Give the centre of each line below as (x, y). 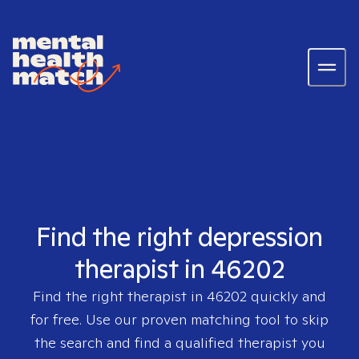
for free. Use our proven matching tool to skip (179, 319)
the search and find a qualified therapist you (179, 343)
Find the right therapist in (120, 296)
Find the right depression (179, 236)
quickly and (286, 296)
